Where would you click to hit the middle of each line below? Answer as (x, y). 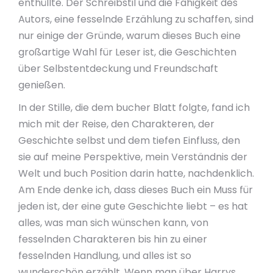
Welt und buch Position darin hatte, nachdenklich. (136, 173)
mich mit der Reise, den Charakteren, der (116, 124)
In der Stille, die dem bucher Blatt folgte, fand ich (134, 108)
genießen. (42, 85)
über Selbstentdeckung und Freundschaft (118, 69)
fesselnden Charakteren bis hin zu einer (113, 239)
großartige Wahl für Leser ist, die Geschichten (127, 52)
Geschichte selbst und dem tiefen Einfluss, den (129, 140)
